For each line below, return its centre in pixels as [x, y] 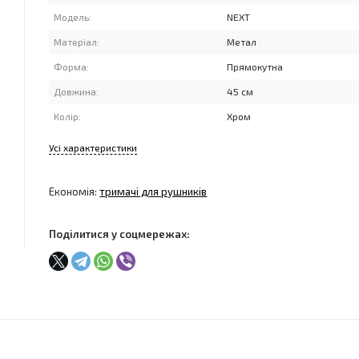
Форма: [72, 67]
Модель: [73, 17]
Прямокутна [255, 67]
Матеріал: [77, 42]
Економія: [75, 192]
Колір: [68, 116]
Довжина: [77, 91]
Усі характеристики [93, 147]
